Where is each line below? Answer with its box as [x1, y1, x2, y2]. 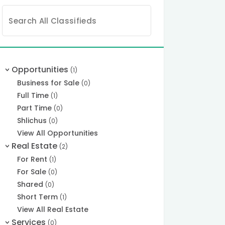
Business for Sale [17, 78, 82, 88]
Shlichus [17, 116, 49, 126]
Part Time [17, 103, 54, 114]
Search [7, 5, 31, 15]
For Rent [17, 154, 50, 165]
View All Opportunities [17, 128, 98, 139]
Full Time [17, 90, 51, 101]
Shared [17, 179, 46, 190]
